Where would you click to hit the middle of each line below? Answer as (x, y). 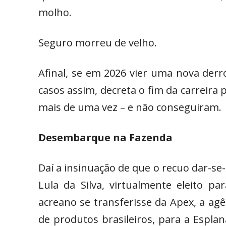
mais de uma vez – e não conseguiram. (130, 107)
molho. (55, 13)
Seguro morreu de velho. (98, 43)
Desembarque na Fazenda (105, 138)
